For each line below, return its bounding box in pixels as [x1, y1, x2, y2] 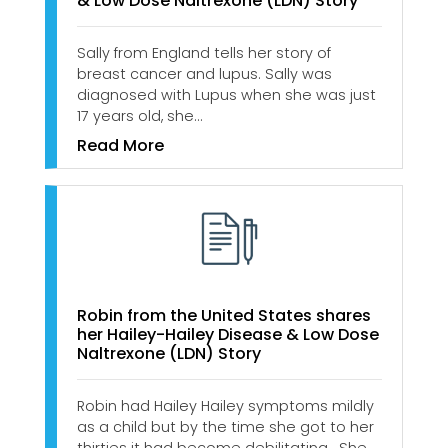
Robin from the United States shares [77, 304, 371, 328]
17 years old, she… [77, 105, 202, 126]
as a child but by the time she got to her [77, 417, 374, 438]
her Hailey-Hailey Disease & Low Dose [77, 323, 379, 347]
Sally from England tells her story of [77, 42, 331, 63]
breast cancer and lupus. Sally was [77, 63, 332, 84]
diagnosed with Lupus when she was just [77, 84, 376, 105]
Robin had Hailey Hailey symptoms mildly [77, 396, 374, 417]
